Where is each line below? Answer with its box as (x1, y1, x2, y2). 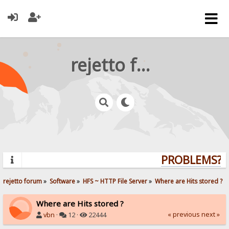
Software (50, 176, 76, 185)
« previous (167, 210, 200, 219)
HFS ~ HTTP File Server (83, 176, 148, 185)
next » (201, 210, 220, 219)
